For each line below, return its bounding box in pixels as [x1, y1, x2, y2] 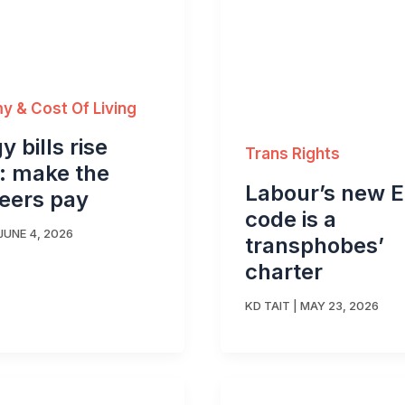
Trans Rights [245, 145, 340, 164]
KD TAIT [245, 297, 290, 313]
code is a [245, 205, 336, 232]
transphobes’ [245, 231, 384, 259]
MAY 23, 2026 [300, 297, 379, 313]
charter [245, 258, 323, 285]
